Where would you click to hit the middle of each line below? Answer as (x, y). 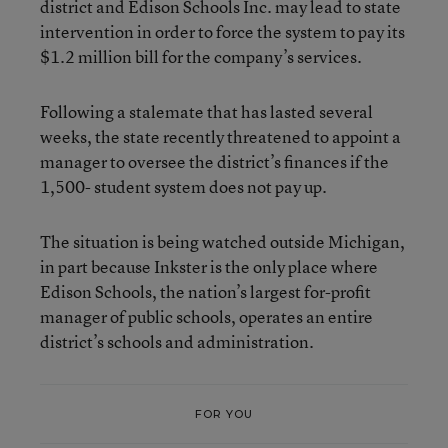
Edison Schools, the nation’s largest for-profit (205, 291)
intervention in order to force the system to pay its (222, 31)
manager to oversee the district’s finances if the (214, 161)
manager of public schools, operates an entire (206, 316)
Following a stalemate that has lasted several (206, 111)
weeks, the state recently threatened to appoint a (220, 136)
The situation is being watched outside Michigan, (222, 241)
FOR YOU (224, 413)
